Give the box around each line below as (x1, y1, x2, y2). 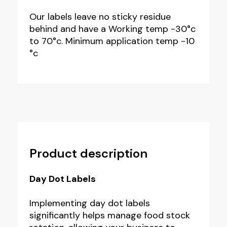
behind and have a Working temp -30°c (29, 22, 196, 35)
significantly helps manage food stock (29, 209, 190, 221)
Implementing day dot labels (29, 197, 150, 209)
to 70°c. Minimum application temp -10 (29, 34, 195, 47)
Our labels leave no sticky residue (29, 10, 171, 23)
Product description (29, 145, 147, 161)
